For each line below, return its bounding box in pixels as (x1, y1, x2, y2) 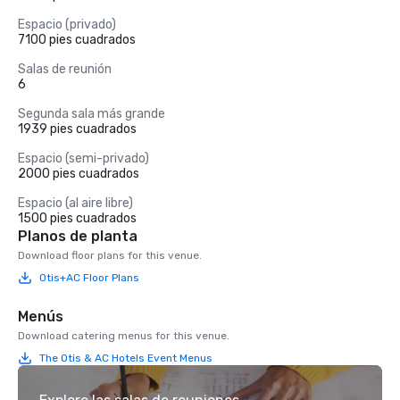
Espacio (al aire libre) (18, 196, 133, 211)
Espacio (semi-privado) (18, 151, 149, 166)
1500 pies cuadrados (18, 211, 137, 226)
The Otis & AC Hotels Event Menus (39, 351, 212, 364)
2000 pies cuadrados (18, 166, 139, 181)
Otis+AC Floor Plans (39, 271, 139, 284)
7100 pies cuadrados (18, 32, 136, 47)
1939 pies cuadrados (18, 121, 137, 137)
